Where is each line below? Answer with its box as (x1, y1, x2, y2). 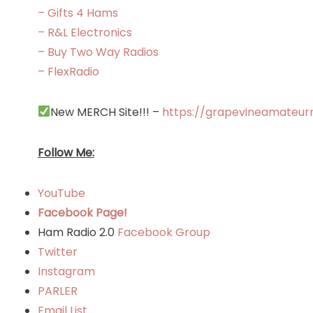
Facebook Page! (37, 204, 127, 221)
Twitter (37, 243, 78, 260)
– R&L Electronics (37, 24, 132, 41)
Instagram (37, 263, 95, 279)
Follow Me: (37, 144, 94, 161)
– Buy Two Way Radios (37, 43, 159, 60)
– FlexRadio (37, 63, 99, 80)
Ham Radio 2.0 (37, 224, 117, 240)
